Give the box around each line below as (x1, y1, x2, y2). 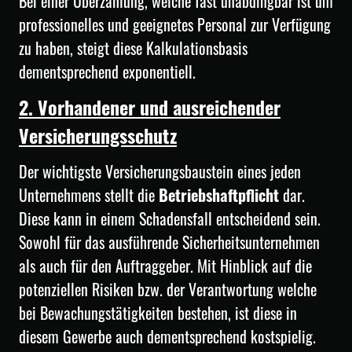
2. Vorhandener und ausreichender (19, 93, 280, 122)
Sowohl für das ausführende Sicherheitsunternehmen (19, 229, 320, 254)
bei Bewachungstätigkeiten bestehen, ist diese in (19, 300, 297, 324)
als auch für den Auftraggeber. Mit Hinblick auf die (19, 253, 312, 277)
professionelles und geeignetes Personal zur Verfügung (19, 13, 331, 37)
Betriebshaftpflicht (159, 182, 279, 207)
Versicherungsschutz (19, 121, 177, 150)
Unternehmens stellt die (19, 182, 159, 207)
